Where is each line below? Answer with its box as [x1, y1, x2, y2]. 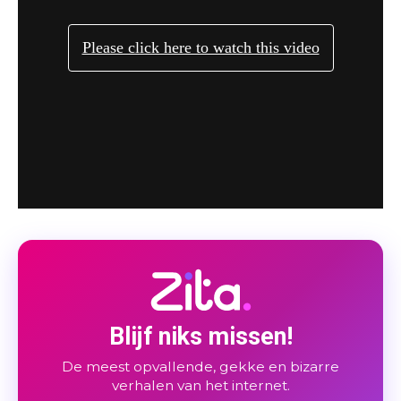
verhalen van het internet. [111, 376, 290, 394]
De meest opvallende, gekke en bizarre [62, 357, 339, 375]
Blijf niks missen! [108, 321, 293, 351]
